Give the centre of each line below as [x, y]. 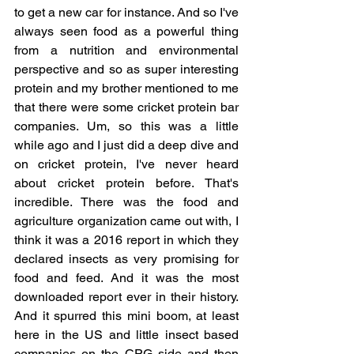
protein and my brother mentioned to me [126, 88]
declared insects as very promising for [126, 258]
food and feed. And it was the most [126, 277]
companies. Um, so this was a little [126, 126]
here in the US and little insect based [126, 334]
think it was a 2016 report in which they [126, 239]
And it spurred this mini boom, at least [126, 315]
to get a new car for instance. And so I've [126, 12]
